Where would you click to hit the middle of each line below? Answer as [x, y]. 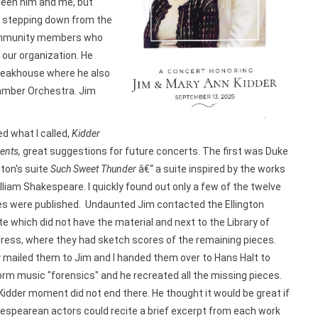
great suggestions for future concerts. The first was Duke [155, 151]
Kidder [86, 133]
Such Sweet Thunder [92, 169]
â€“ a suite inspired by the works [210, 169]
